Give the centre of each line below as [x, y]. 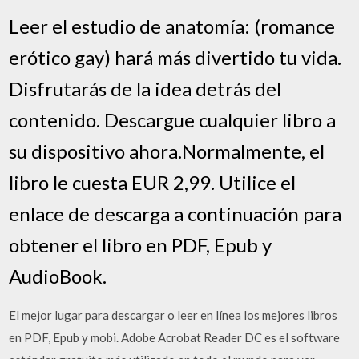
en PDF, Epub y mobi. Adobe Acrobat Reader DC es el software [175, 337]
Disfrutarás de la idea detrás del [145, 88]
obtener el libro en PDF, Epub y [141, 244]
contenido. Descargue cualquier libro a [173, 119]
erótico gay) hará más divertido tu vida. [175, 57]
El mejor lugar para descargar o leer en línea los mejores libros [173, 315]
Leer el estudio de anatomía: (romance [172, 26]
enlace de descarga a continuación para [175, 213]
